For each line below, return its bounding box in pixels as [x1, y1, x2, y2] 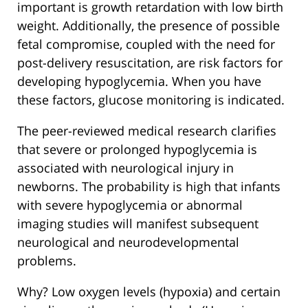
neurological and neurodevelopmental [17, 234, 239, 251]
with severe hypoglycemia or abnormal [17, 197, 243, 214]
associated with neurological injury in [17, 159, 234, 177]
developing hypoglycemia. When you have [17, 73, 261, 90]
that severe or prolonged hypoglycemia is [17, 141, 257, 158]
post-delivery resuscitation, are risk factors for [17, 54, 283, 71]
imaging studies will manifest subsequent [17, 215, 258, 232]
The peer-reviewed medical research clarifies [17, 122, 276, 140]
